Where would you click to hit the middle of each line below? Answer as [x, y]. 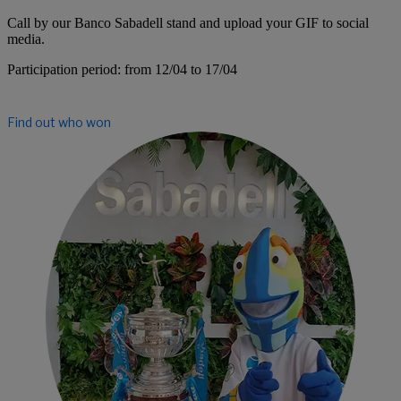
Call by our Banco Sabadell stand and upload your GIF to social [188, 22]
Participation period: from [81, 69]
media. [26, 38]
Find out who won [59, 122]
